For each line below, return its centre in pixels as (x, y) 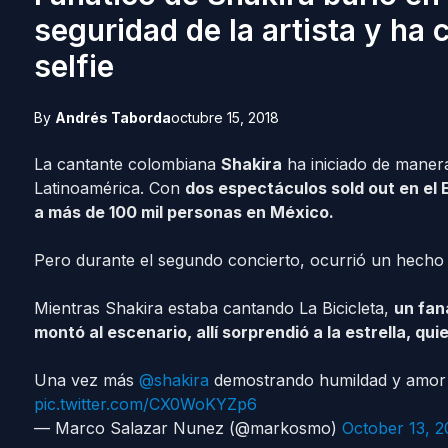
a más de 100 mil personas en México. (183, 212)
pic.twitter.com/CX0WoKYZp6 (145, 404)
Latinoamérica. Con (109, 188)
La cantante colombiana (127, 164)
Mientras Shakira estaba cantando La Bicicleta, (213, 308)
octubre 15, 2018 (224, 117)
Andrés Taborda (112, 117)
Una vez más (86, 380)
